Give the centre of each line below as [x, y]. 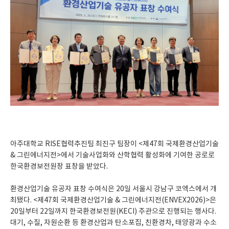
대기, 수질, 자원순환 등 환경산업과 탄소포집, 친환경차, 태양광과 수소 [113, 223]
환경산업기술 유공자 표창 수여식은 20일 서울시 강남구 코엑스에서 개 [113, 189]
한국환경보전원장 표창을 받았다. [60, 167]
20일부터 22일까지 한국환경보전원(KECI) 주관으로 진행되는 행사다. [113, 212]
